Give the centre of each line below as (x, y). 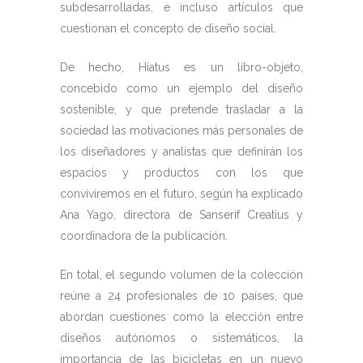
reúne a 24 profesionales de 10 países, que (181, 296)
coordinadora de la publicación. (144, 236)
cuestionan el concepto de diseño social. (168, 28)
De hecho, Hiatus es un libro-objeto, (181, 67)
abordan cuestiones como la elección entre (181, 317)
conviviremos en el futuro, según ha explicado (181, 194)
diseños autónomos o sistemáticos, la (181, 338)
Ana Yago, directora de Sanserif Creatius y (181, 215)
